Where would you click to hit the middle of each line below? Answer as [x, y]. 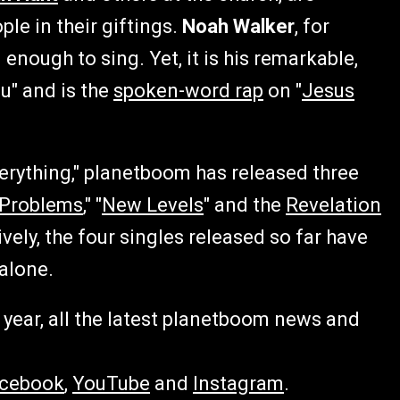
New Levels [153, 205]
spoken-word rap [188, 91]
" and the [245, 205]
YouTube [111, 383]
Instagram [238, 383]
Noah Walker [238, 26]
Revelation [333, 205]
